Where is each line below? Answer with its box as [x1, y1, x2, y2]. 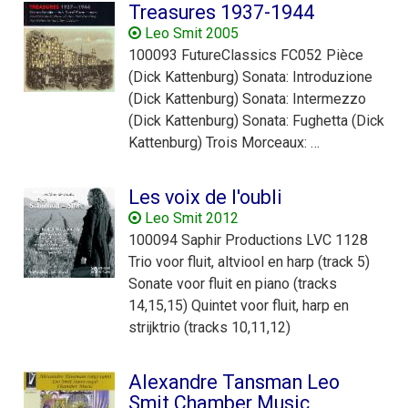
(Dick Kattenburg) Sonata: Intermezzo [128, 89, 366, 107]
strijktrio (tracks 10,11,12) [128, 318, 291, 336]
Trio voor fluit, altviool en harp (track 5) [128, 252, 370, 270]
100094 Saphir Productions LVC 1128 [128, 230, 368, 249]
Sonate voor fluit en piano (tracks [128, 274, 337, 292]
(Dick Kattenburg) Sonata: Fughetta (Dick [128, 111, 384, 129]
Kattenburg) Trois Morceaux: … [128, 133, 320, 151]
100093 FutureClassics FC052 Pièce [128, 46, 363, 64]
